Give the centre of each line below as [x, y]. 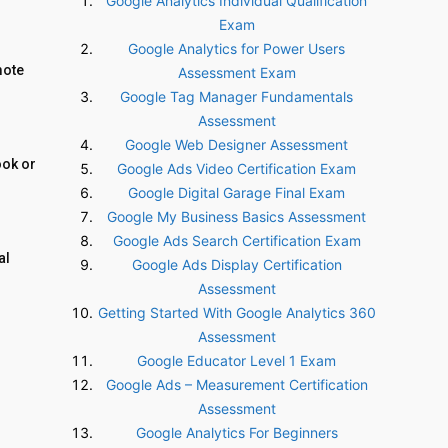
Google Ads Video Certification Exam [236, 168]
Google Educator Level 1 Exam [236, 360]
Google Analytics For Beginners [236, 432]
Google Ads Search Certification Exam [236, 240]
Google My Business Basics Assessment [236, 216]
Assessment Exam [236, 72]
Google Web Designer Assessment [236, 144]
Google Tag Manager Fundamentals [236, 96]
